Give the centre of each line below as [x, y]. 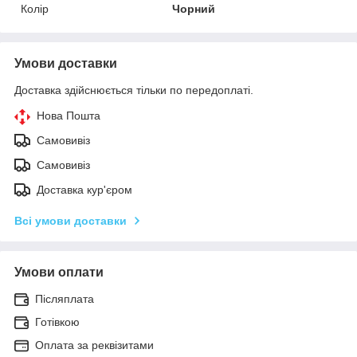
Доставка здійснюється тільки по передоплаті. [134, 90]
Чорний [194, 8]
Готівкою [57, 322]
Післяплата [65, 298]
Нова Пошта [69, 115]
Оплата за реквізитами [94, 345]
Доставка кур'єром [84, 189]
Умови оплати [59, 272]
